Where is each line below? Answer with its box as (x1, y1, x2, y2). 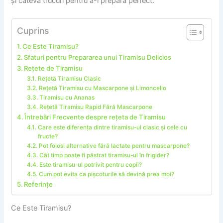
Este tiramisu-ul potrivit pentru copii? (39, 161, 142, 168)
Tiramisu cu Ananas (39, 94, 95, 101)
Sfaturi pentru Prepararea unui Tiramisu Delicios (24, 53, 172, 61)
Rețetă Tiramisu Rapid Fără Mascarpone (39, 103, 152, 111)
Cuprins (16, 25, 49, 36)
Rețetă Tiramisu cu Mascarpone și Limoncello (38, 84, 166, 92)
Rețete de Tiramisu (24, 64, 83, 72)
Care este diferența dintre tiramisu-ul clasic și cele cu (37, 123, 187, 131)
